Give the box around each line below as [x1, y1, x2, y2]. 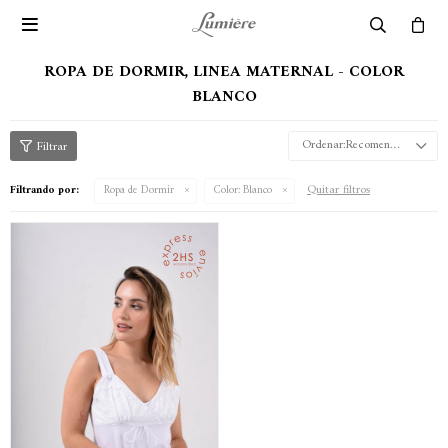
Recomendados [346, 135, 390, 156]
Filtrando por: [10, 181, 79, 200]
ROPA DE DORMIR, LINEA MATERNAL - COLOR [44, 58, 404, 86]
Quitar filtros [307, 180, 370, 201]
